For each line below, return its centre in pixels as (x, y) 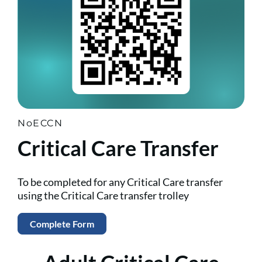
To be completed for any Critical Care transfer (120, 182)
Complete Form (62, 223)
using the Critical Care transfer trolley (103, 196)
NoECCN (40, 123)
